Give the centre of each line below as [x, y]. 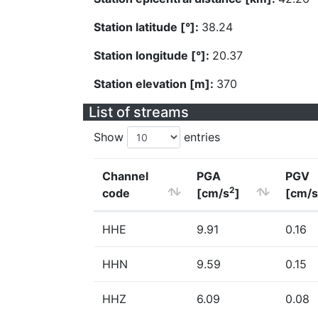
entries [200, 137]
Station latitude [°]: [148, 27]
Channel [125, 176]
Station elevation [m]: [155, 84]
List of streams [139, 112]
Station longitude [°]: [153, 55]
